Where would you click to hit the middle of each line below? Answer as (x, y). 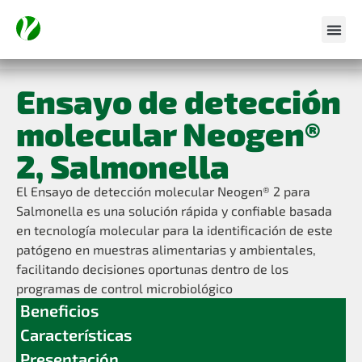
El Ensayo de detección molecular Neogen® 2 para (163, 191)
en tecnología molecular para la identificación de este (175, 230)
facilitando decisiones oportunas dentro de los (152, 269)
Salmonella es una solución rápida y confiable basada (174, 210)
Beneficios (59, 310)
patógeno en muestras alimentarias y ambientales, (166, 249)
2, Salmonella (123, 166)
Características (76, 335)
